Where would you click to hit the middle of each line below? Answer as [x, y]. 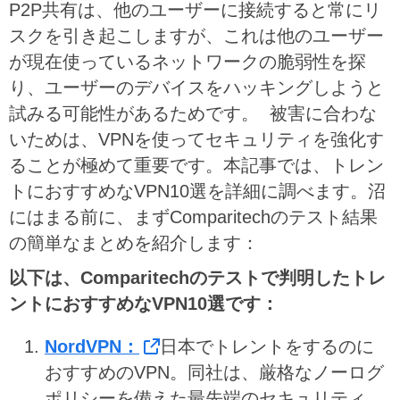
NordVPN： [92, 347]
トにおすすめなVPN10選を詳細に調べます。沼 [197, 191]
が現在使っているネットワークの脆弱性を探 [187, 61]
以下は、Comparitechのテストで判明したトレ [197, 277]
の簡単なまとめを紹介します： [134, 242]
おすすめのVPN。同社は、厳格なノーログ [214, 373]
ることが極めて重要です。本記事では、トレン [196, 165]
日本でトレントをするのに [267, 347]
